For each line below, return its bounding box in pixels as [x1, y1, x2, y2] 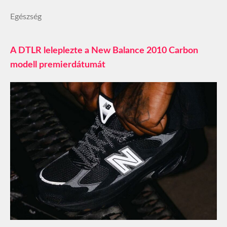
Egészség [10, 12, 42, 21]
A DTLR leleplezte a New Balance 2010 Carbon [10, 46, 198, 55]
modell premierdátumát [10, 60, 105, 69]
